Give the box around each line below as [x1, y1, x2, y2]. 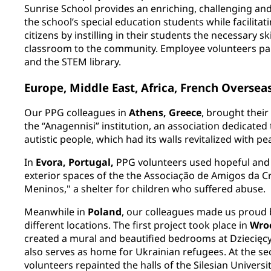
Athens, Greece [129, 106, 201, 120]
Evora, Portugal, [36, 155, 114, 169]
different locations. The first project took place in [24, 218, 250, 232]
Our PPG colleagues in [24, 106, 129, 120]
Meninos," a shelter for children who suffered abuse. [24, 182, 266, 196]
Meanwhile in [24, 205, 88, 219]
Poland [88, 205, 122, 219]
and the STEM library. [24, 54, 121, 68]
